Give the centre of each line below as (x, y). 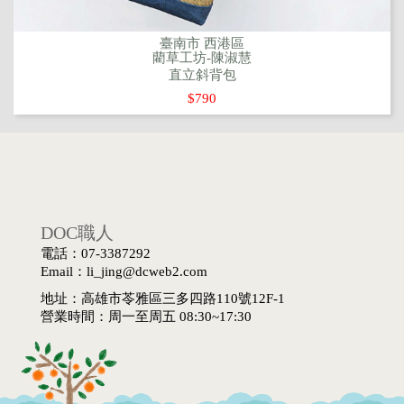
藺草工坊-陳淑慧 (202, 57)
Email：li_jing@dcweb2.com (124, 271)
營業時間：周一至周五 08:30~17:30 (146, 316)
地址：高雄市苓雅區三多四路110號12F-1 (163, 298)
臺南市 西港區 (202, 43)
